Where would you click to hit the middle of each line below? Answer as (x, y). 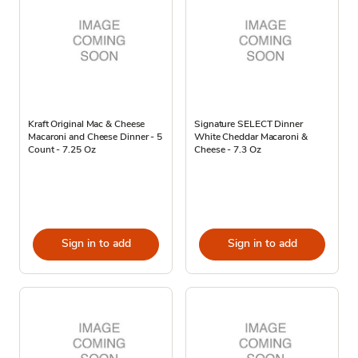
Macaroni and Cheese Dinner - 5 (95, 136)
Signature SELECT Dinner (249, 123)
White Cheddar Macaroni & (251, 136)
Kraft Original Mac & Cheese (87, 123)
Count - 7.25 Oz (62, 149)
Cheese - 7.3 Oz (228, 149)
